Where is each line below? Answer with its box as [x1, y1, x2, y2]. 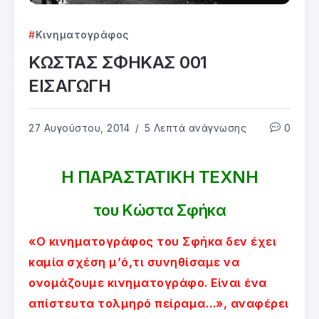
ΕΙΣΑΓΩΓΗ [28, 75, 111, 96]
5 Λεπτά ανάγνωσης [141, 122, 246, 134]
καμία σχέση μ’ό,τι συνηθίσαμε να [28, 254, 239, 269]
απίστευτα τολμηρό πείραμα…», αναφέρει [28, 296, 289, 310]
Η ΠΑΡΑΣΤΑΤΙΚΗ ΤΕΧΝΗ [61, 166, 258, 187]
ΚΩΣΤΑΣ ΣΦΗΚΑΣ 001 [28, 51, 207, 73]
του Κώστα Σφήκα [93, 200, 226, 219]
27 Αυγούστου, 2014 [28, 122, 130, 134]
